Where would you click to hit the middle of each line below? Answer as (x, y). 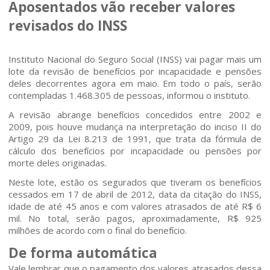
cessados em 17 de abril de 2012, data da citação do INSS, (135, 194)
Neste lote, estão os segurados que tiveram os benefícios (135, 182)
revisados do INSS (68, 26)
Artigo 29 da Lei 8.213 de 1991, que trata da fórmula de (135, 139)
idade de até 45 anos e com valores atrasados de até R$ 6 (135, 206)
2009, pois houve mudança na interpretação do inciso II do (135, 127)
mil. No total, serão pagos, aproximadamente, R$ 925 (135, 218)
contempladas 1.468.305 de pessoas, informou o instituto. (130, 95)
